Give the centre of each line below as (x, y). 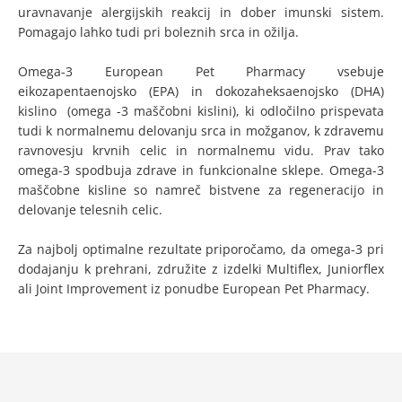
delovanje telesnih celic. (90, 210)
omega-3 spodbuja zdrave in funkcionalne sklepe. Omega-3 (201, 170)
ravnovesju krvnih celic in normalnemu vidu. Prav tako (201, 150)
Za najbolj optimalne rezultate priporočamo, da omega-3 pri (201, 249)
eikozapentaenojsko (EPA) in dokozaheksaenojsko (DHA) (201, 91)
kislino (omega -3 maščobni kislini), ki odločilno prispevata (201, 111)
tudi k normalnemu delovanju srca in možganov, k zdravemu (201, 131)
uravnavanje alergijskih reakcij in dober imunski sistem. (201, 12)
